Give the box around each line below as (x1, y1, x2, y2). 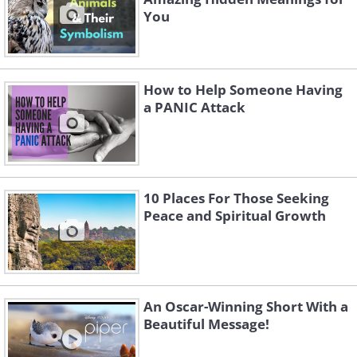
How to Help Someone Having (143, 80, 343, 99)
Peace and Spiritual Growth (143, 206, 326, 225)
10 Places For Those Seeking (143, 189, 329, 207)
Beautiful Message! (143, 315, 269, 333)
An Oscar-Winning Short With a (143, 297, 348, 316)
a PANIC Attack (143, 98, 245, 116)
